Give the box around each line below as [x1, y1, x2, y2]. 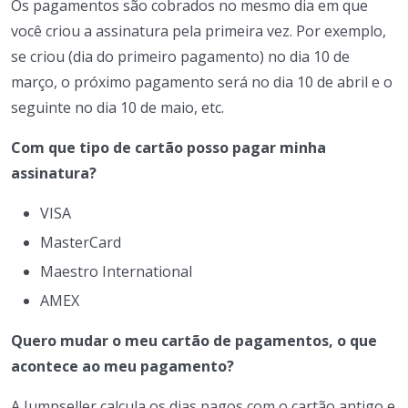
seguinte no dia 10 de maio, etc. [11, 97, 224, 117]
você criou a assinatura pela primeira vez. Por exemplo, [11, 20, 386, 41]
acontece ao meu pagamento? [11, 355, 234, 376]
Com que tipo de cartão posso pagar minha [11, 137, 326, 158]
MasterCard [40, 231, 121, 252]
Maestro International [40, 260, 192, 281]
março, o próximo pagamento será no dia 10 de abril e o [11, 71, 393, 92]
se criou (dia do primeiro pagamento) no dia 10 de [11, 46, 350, 66]
